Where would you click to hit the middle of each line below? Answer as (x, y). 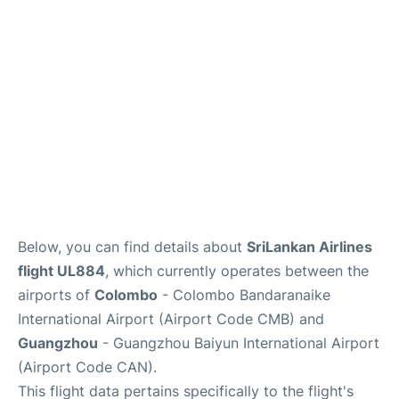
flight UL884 (61, 271)
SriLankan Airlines (309, 247)
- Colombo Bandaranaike (244, 295)
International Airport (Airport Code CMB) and (171, 319)
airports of (56, 295)
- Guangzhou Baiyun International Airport (239, 343)
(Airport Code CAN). (87, 367)
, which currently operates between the (237, 271)
